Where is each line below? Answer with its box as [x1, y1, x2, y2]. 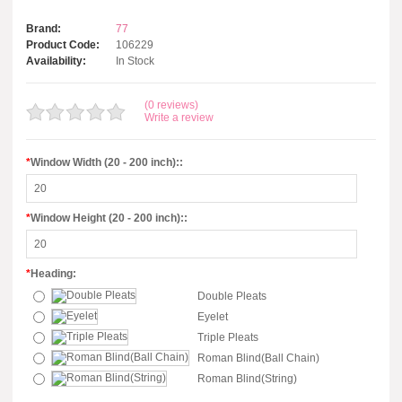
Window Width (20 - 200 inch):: [31, 156, 183, 169]
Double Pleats [197, 290, 267, 302]
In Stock [116, 55, 154, 67]
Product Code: [26, 39, 100, 51]
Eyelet [197, 310, 228, 323]
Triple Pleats [197, 331, 258, 344]
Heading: [31, 267, 76, 280]
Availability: [26, 55, 86, 67]
